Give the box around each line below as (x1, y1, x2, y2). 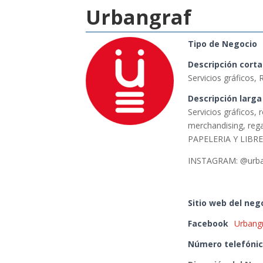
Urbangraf (86, 4, 192, 31)
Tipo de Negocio (188, 38, 258, 50)
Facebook (188, 218, 229, 230)
